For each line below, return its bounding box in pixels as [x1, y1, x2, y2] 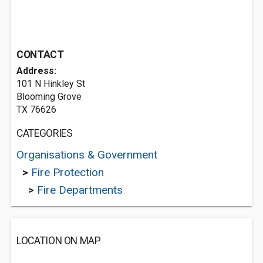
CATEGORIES [16, 127, 73, 139]
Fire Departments [37, 183, 123, 197]
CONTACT [16, 49, 64, 60]
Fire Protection [31, 166, 104, 179]
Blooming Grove [16, 91, 82, 102]
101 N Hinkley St [16, 78, 85, 89]
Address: [16, 65, 56, 76]
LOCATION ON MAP [16, 235, 101, 247]
